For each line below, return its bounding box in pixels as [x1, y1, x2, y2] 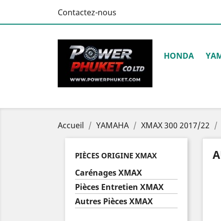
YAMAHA [96, 120, 129, 131]
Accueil [58, 120, 84, 131]
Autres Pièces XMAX [75, 196, 153, 207]
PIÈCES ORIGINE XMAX [75, 150, 157, 160]
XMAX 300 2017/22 [141, 120, 210, 131]
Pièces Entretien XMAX [75, 182, 164, 192]
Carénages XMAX [75, 167, 142, 178]
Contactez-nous [58, 7, 116, 18]
